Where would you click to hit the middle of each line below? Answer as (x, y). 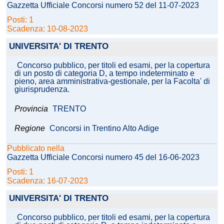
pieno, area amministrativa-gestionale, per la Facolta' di (112, 81)
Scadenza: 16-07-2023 (47, 181)
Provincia (32, 109)
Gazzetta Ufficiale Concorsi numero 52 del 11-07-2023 (103, 5)
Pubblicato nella (36, 148)
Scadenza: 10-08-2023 (47, 29)
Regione (30, 128)
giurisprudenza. (42, 89)
